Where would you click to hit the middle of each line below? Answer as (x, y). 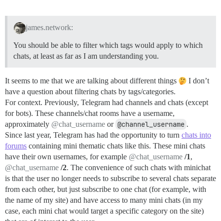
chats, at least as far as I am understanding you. (86, 56)
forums (16, 146)
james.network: (49, 27)
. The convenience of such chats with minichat (139, 167)
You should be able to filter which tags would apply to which (108, 45)
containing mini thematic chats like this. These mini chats (116, 146)
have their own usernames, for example (67, 157)
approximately (28, 124)
